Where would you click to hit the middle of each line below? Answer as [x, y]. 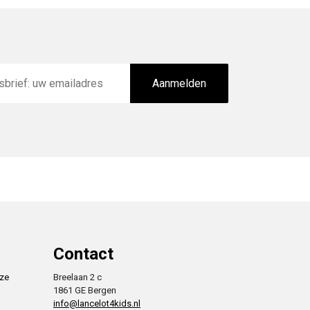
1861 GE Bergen [85, 291]
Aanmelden [179, 84]
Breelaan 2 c [77, 277]
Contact [83, 254]
